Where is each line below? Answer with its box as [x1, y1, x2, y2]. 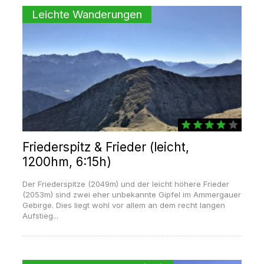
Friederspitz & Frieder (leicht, [22, 140, 189, 155]
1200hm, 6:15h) [22, 154, 111, 170]
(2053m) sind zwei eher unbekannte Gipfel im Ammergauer [22, 190, 241, 200]
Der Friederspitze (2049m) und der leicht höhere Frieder [22, 179, 229, 189]
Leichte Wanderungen [31, 8, 142, 22]
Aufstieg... [22, 211, 58, 221]
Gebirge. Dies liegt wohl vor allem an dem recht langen [22, 200, 225, 210]
